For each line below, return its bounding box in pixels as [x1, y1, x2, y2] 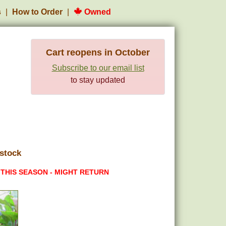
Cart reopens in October [46, 47, 150, 58]
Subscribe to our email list [51, 64, 144, 72]
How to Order [12, 8, 63, 16]
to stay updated [71, 76, 125, 84]
